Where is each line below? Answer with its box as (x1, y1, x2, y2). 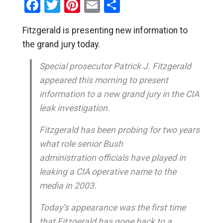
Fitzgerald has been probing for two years (39, 125, 200, 135)
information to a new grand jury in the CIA (39, 89, 199, 99)
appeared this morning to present (39, 75, 168, 85)
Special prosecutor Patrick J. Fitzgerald (39, 61, 191, 71)
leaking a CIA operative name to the (39, 167, 176, 177)
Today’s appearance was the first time (39, 203, 186, 213)
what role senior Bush (39, 139, 123, 149)
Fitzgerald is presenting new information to (22, 25, 188, 35)
